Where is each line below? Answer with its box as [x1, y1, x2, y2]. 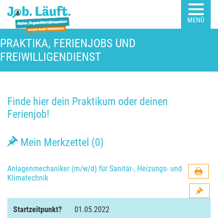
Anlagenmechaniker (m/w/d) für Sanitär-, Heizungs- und [7, 164, 182, 173]
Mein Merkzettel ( [18, 136, 95, 148]
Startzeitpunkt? [13, 205, 62, 214]
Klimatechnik [7, 173, 48, 182]
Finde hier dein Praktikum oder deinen [7, 95, 168, 108]
